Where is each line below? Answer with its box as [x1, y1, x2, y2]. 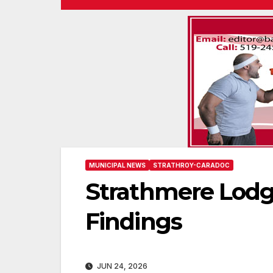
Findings [85, 207, 182, 236]
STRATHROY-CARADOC [153, 161, 230, 169]
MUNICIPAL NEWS [89, 161, 146, 169]
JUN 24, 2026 [95, 261, 147, 271]
